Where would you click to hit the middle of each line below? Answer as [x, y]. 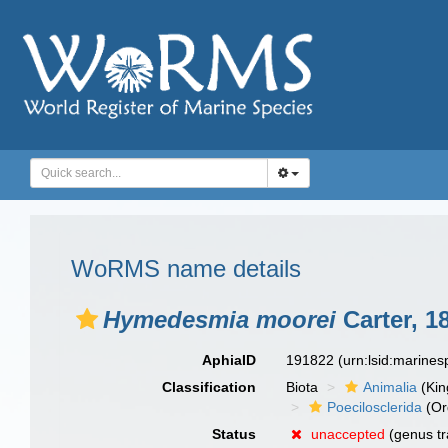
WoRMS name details [186, 268]
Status [234, 434]
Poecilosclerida [375, 407]
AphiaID [229, 360]
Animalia [390, 387]
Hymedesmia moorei [219, 319]
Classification [209, 387]
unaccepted [348, 434]
